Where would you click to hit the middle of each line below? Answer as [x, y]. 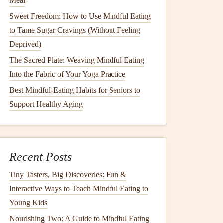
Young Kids [28, 202]
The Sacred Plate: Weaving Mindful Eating [77, 60]
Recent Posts [41, 157]
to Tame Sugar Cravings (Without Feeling [75, 30]
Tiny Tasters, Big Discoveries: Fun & [68, 174]
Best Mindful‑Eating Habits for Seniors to [75, 90]
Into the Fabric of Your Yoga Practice [67, 74]
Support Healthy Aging [46, 104]
